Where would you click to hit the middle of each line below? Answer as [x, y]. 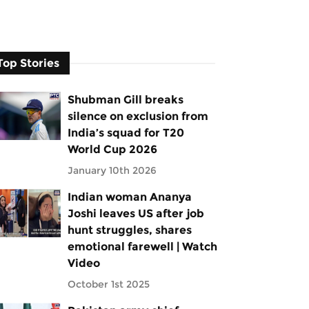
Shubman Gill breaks [125, 100]
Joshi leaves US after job [136, 213]
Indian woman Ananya [129, 197]
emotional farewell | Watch [142, 247]
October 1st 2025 [108, 284]
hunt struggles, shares [129, 230]
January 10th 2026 [112, 170]
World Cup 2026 [112, 149]
